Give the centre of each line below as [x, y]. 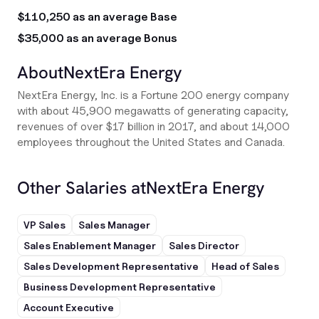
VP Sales [45, 225]
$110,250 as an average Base [97, 17]
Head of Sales [245, 266]
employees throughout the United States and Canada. [151, 142]
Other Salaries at [82, 188]
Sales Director [204, 245]
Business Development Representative [120, 287]
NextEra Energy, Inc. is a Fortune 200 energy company [153, 95]
